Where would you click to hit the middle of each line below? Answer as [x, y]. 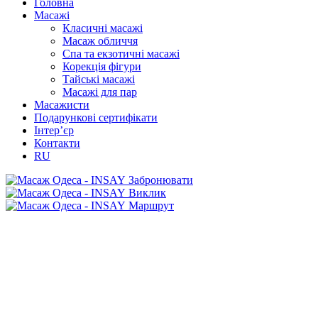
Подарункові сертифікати [96, 118]
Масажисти [62, 105]
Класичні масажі [103, 28]
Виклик [147, 193]
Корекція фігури [102, 67]
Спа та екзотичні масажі [121, 54]
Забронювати [161, 180]
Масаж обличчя [100, 41]
